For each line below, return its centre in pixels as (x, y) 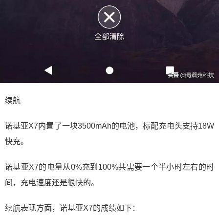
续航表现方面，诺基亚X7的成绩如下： (72, 208)
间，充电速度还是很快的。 (52, 183)
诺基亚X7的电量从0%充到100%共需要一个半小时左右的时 (109, 167)
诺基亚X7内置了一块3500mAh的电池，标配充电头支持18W (109, 126)
